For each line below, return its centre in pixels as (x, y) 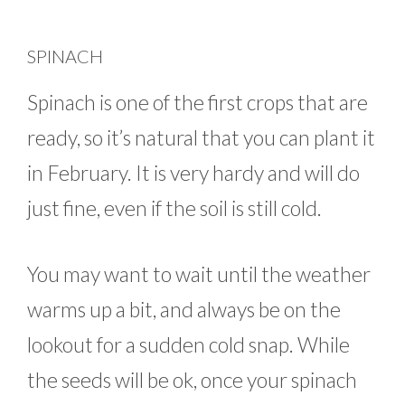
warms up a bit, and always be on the (184, 310)
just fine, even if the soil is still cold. (174, 207)
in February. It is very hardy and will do (193, 172)
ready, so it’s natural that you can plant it (201, 137)
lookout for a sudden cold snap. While (188, 345)
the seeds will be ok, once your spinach (192, 380)
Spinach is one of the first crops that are (198, 102)
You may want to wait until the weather (199, 274)
